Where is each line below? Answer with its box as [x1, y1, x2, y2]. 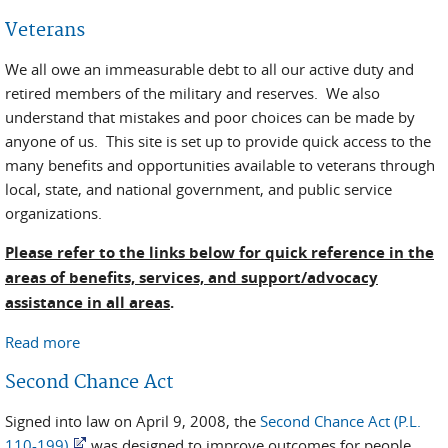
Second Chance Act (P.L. [260, 411, 421, 431]
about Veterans [80, 332, 184, 352]
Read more [5, 332, 80, 352]
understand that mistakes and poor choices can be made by [5, 107, 415, 127]
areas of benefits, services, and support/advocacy [5, 267, 378, 288]
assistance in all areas [5, 292, 170, 313]
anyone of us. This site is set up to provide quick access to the [5, 131, 431, 151]
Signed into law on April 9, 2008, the [5, 411, 260, 431]
